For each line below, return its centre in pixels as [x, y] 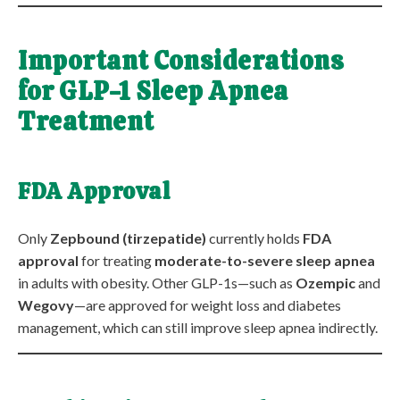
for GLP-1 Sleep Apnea [153, 91]
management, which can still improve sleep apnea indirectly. [198, 328]
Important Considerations [181, 60]
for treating [117, 261]
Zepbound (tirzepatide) [128, 238]
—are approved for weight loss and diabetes [208, 305]
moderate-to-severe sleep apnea [265, 261]
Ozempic [325, 283]
